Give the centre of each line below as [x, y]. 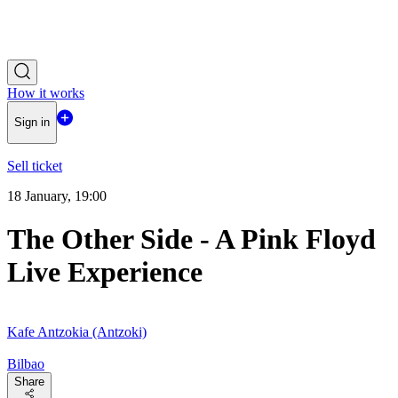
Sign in [32, 123]
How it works [46, 93]
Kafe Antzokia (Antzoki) [77, 331]
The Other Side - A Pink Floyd [191, 239]
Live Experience [105, 272]
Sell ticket [35, 165]
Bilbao [26, 363]
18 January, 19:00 [57, 195]
